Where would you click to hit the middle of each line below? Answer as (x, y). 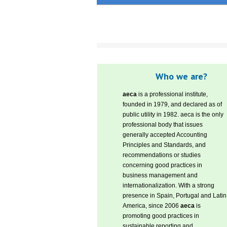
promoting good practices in (161, 216)
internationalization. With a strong (168, 185)
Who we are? (181, 76)
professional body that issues (163, 125)
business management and (160, 175)
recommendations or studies (162, 155)
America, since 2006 (152, 206)
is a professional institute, (172, 94)
